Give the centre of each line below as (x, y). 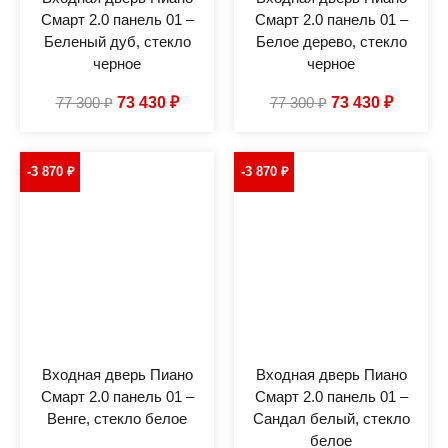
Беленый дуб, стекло (117, 41)
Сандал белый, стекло (331, 418)
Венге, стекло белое (117, 418)
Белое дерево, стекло (331, 41)
